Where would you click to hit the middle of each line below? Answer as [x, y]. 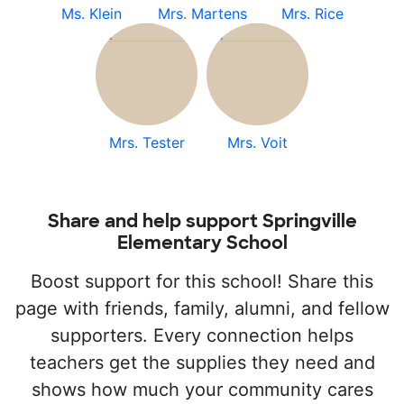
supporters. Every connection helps [202, 335]
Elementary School [202, 243]
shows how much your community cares [202, 390]
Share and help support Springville [202, 221]
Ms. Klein [91, 14]
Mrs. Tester [147, 142]
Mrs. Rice [313, 14]
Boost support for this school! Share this [202, 281]
